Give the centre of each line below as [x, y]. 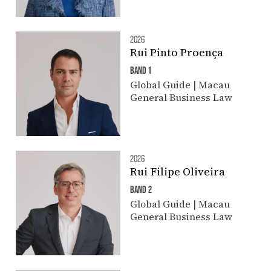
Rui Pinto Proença [176, 52]
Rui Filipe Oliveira [177, 171]
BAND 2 [141, 189]
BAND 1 [140, 70]
